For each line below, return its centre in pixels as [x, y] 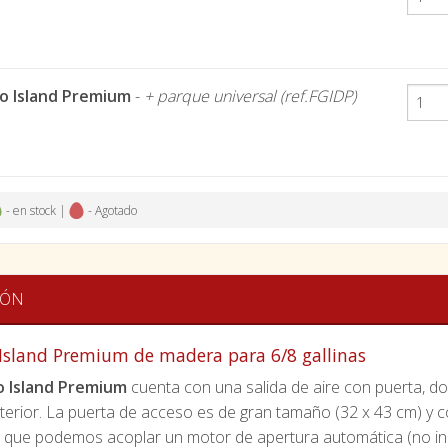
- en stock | [36, 210]
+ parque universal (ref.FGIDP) [250, 96]
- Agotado [111, 210]
